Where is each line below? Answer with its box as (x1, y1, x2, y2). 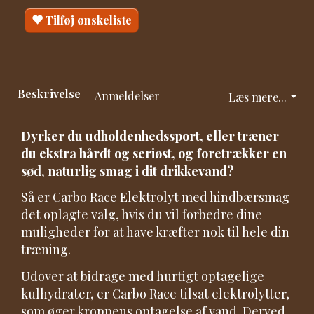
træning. (21, 241, 71, 259)
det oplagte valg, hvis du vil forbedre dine (21, 206, 262, 224)
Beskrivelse (18, 85, 81, 101)
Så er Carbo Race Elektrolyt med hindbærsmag (21, 189, 289, 206)
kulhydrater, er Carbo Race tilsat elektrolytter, (21, 285, 289, 302)
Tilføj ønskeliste (46, 12, 132, 27)
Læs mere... (228, 88, 287, 104)
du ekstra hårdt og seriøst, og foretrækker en (21, 144, 287, 162)
